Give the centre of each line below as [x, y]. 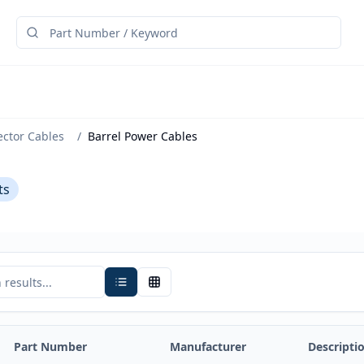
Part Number [50, 347]
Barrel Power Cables [143, 136]
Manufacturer [208, 347]
